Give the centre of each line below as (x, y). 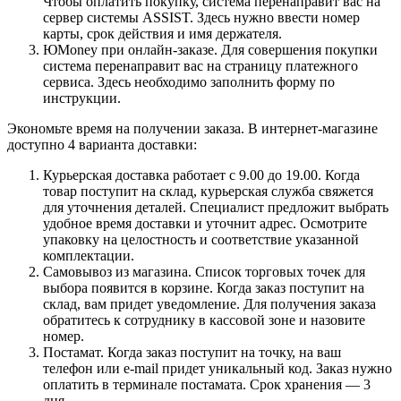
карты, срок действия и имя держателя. (162, 34)
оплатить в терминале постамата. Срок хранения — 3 (207, 385)
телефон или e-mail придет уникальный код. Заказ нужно (218, 369)
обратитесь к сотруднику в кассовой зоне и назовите (204, 320)
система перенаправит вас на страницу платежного (200, 66)
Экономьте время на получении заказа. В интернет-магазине (192, 129)
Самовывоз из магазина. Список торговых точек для (204, 272)
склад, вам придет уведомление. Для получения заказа (209, 304)
